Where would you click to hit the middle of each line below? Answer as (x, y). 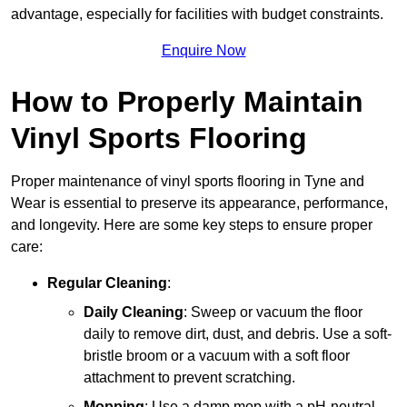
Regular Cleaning (107, 283)
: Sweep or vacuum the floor (273, 312)
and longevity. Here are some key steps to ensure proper (192, 224)
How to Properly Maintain (187, 101)
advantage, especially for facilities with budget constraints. (197, 14)
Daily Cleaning (134, 312)
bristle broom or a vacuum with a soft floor (217, 355)
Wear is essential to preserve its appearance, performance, (199, 203)
